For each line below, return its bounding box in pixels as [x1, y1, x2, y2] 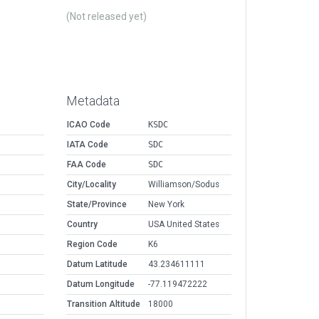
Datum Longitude [67, 279, 135, 290]
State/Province [67, 199, 127, 210]
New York [148, 199, 184, 210]
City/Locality [67, 179, 116, 190]
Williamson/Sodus [148, 179, 219, 190]
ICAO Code [67, 120, 110, 130]
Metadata [66, 93, 120, 109]
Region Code [67, 239, 117, 250]
